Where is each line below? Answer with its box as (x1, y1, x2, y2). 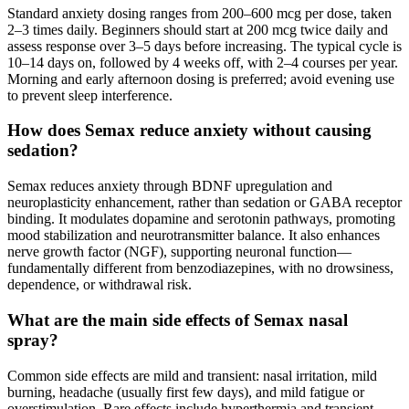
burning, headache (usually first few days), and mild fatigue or (7, 383, 364, 400)
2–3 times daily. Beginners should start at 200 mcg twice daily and (7, 21, 388, 37)
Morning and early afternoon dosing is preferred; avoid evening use (7, 70, 394, 87)
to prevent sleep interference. (7, 87, 173, 103)
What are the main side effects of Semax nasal (7, 309, 348, 330)
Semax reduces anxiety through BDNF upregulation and (7, 178, 332, 194)
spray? (7, 330, 58, 350)
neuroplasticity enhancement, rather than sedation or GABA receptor (7, 194, 402, 211)
